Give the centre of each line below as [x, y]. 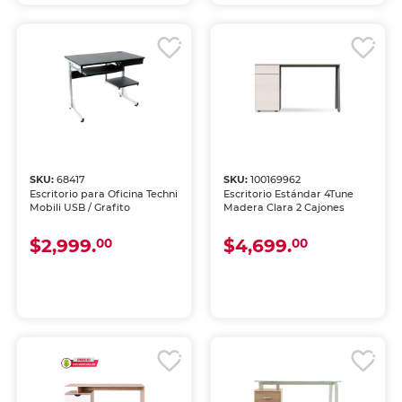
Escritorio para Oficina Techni [104, 194]
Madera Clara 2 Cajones [284, 208]
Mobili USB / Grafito [80, 208]
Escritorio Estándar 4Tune [288, 194]
